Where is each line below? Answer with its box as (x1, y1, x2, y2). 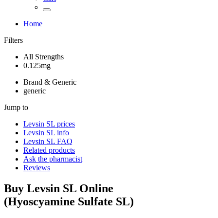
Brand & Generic (23, 78, 76, 86)
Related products (23, 146, 75, 154)
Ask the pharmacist (23, 155, 82, 163)
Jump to (4, 103, 28, 111)
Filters (4, 36, 23, 44)
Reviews (23, 163, 50, 172)
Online (76, 182, 113, 195)
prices (55, 120, 75, 128)
